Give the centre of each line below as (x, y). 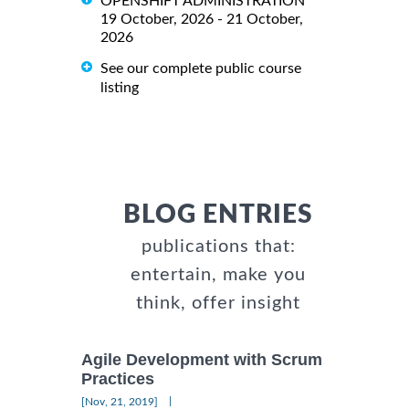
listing (120, 87)
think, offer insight (218, 303)
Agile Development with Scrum (202, 359)
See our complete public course (201, 68)
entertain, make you (218, 274)
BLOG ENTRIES (218, 214)
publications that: (218, 246)
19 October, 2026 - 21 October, (202, 19)
